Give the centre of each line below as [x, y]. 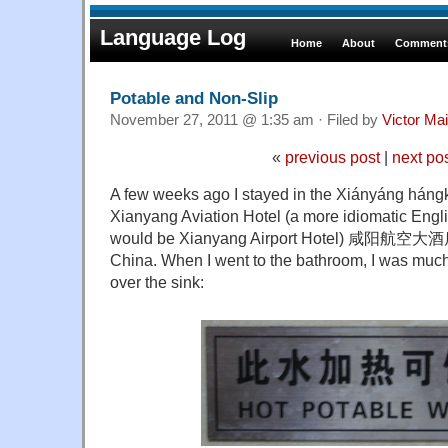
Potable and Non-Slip [194, 97]
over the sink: [157, 281]
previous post [332, 156]
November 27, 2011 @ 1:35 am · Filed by [246, 119]
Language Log [173, 37]
